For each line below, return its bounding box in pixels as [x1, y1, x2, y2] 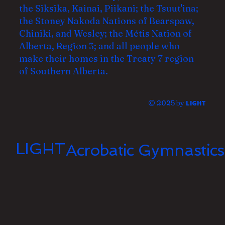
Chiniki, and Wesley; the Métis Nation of [19, 27, 192, 39]
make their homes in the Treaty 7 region [19, 52, 194, 64]
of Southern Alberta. [19, 65, 108, 77]
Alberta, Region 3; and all [19, 40, 130, 52]
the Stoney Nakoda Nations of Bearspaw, [19, 15, 194, 27]
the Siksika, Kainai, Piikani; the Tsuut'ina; [19, 2, 198, 14]
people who [129, 40, 180, 52]
